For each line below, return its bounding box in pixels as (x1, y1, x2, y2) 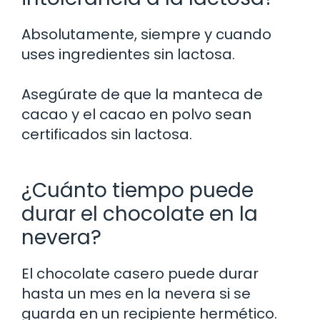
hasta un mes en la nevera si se (21, 283, 251, 304)
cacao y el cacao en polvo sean (21, 104, 251, 124)
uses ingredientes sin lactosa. (21, 44, 235, 64)
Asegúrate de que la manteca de (21, 84, 263, 104)
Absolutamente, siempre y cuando (21, 24, 271, 44)
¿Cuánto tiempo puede (21, 176, 254, 204)
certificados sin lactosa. (21, 124, 192, 144)
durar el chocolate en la (21, 199, 258, 228)
